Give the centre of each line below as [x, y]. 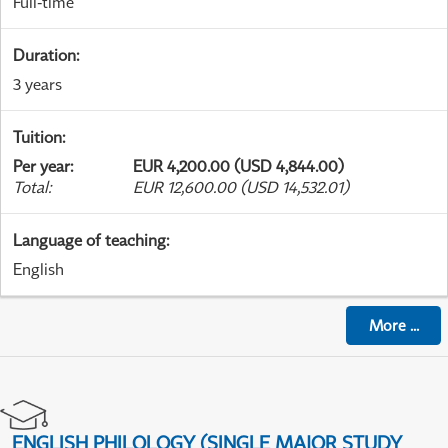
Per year [41, 166]
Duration [44, 55]
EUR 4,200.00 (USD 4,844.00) [238, 166]
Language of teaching [89, 240]
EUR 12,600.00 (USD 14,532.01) [241, 187]
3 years [37, 84]
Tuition [37, 137]
